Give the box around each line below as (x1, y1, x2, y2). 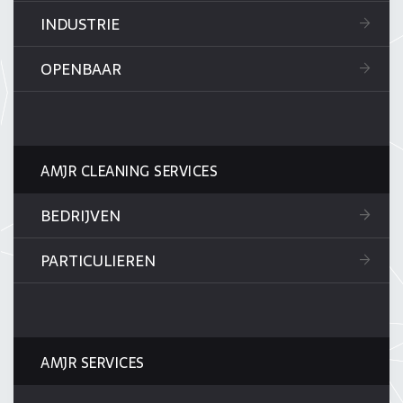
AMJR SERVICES (40, 351, 148, 374)
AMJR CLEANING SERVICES (40, 159, 222, 183)
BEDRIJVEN (40, 203, 121, 228)
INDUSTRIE (40, 12, 120, 37)
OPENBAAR (40, 57, 121, 82)
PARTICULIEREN (40, 248, 156, 273)
